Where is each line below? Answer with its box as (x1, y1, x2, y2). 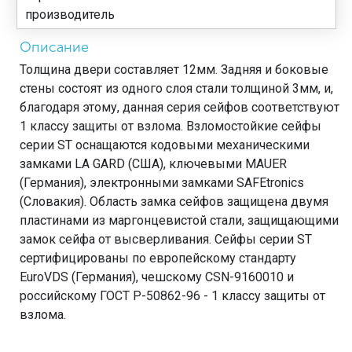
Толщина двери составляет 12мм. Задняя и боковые (20, 62, 328, 77)
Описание (20, 38, 89, 56)
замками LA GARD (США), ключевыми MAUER (20, 156, 287, 171)
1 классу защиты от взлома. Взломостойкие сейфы (20, 119, 321, 134)
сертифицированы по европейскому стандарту (20, 251, 296, 266)
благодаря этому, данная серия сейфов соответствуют (20, 100, 339, 115)
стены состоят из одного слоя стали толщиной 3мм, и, (20, 81, 333, 96)
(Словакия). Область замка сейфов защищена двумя (20, 194, 328, 209)
